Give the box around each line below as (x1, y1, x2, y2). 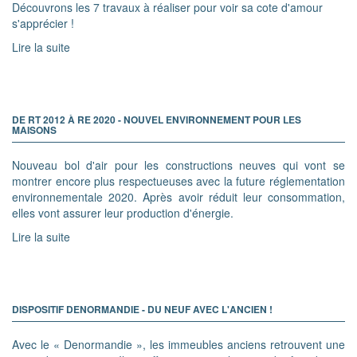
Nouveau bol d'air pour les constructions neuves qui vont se (12, 156, 345, 173)
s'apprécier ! (12, 14, 74, 31)
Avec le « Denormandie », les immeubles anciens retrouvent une (12, 335, 345, 352)
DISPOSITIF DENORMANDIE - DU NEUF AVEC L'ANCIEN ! (12, 301, 273, 316)
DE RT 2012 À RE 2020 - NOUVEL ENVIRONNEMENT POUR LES (12, 112, 301, 127)
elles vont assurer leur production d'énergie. (12, 204, 233, 221)
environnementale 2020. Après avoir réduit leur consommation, (12, 188, 345, 205)
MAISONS (12, 122, 57, 137)
